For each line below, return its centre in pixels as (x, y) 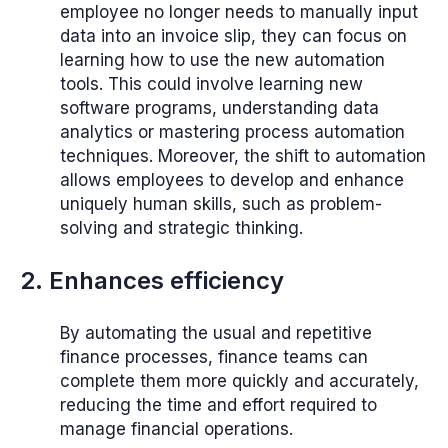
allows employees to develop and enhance (232, 180)
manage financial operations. (176, 428)
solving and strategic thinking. (181, 228)
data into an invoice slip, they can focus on (233, 36)
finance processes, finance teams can (214, 356)
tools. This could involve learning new (211, 84)
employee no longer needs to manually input (239, 12)
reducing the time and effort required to (218, 404)
